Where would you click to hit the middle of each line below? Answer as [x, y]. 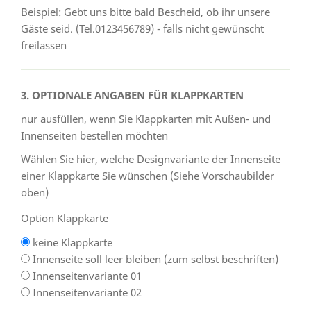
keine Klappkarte [71, 242]
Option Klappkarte [65, 218]
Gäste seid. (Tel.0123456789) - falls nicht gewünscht [142, 28]
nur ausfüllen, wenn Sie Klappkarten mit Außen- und [146, 118]
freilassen [44, 45]
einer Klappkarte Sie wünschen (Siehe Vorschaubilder [148, 175]
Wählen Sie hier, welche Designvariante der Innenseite [151, 159]
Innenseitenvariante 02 [86, 292]
